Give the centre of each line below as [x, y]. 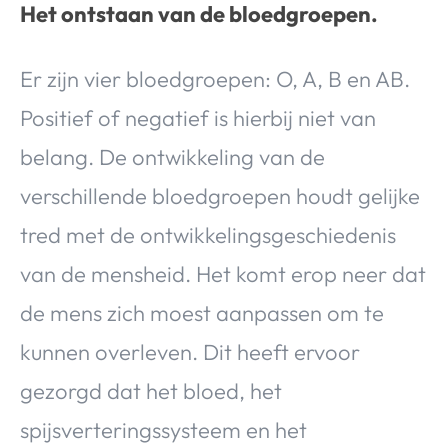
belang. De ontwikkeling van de [172, 157]
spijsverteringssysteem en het [163, 430]
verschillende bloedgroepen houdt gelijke [220, 196]
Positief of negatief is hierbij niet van [198, 118]
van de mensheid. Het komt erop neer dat [223, 274]
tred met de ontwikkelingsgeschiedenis [208, 235]
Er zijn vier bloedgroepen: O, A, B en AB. [215, 79]
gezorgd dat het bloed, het [151, 391]
